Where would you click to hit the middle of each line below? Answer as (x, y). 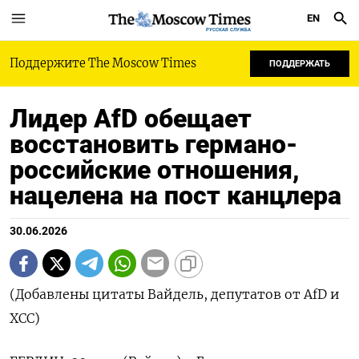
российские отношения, (155, 170)
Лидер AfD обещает (131, 119)
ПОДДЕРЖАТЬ (300, 64)
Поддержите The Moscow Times (103, 63)
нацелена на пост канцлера (175, 196)
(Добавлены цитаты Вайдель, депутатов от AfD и (175, 294)
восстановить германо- (153, 144)
